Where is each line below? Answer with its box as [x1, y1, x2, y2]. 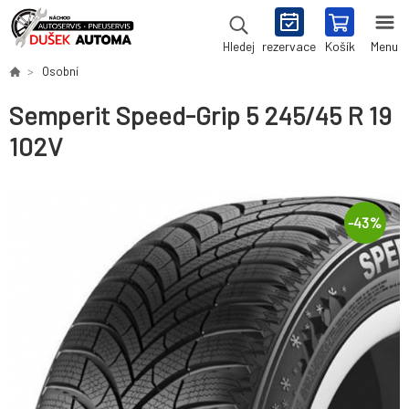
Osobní [42, 64, 79, 79]
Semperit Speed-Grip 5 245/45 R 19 [9, 100, 392, 131]
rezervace [262, 38, 316, 54]
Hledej [222, 39, 255, 54]
